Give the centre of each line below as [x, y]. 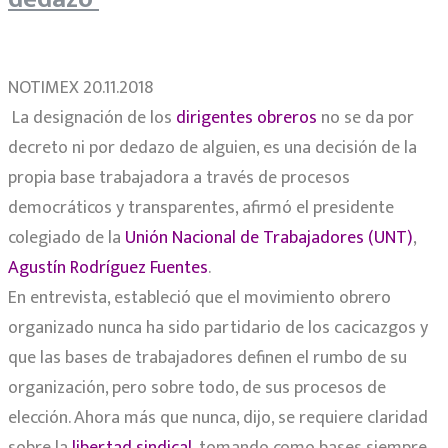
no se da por [365, 118]
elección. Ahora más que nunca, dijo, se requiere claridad [218, 418]
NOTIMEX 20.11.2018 [80, 88]
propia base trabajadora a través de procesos [179, 178]
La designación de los [92, 118]
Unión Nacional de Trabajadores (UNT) [269, 238]
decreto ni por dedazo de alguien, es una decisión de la [212, 148]
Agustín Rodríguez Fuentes [108, 268]
